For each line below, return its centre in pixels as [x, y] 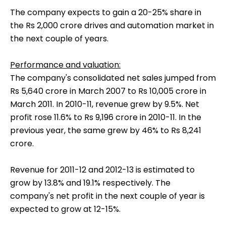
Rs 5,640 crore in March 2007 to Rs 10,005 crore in [108, 91]
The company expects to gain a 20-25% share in [106, 13]
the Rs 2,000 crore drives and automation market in [112, 26]
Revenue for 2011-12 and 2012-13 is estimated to [102, 170]
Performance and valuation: [65, 65]
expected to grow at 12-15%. [65, 209]
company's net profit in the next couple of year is [107, 196]
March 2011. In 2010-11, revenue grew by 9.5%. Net [105, 104]
